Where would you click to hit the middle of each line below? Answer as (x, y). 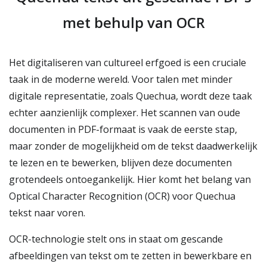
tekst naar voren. (47, 213)
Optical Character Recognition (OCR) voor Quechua (122, 196)
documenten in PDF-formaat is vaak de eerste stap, (123, 129)
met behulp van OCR (133, 22)
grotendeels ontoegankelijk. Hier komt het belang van (130, 179)
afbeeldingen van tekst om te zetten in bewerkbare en (130, 256)
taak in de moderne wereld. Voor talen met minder (121, 79)
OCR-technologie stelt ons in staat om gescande (116, 239)
